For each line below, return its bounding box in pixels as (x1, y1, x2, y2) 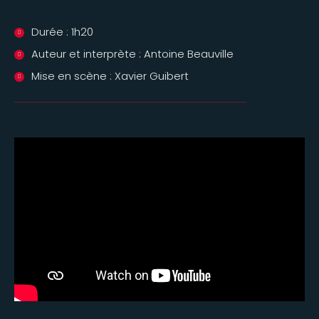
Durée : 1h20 (31, 24, 93, 39)
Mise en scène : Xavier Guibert (31, 68, 189, 83)
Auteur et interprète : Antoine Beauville (31, 46, 234, 61)
